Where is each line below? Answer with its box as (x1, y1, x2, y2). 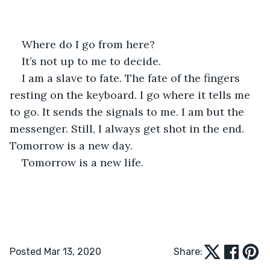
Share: (174, 245, 202, 257)
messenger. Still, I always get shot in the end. (10, 121, 247, 136)
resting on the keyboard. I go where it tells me (10, 87, 253, 102)
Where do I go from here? (22, 37, 158, 51)
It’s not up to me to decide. (22, 54, 164, 68)
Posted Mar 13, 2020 (10, 245, 101, 257)
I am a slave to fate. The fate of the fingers (22, 71, 243, 85)
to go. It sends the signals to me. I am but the (10, 104, 247, 119)
